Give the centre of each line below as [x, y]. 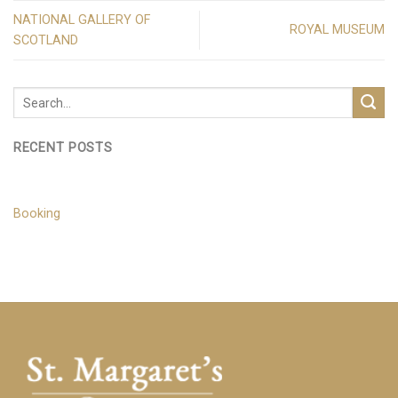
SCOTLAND [46, 40]
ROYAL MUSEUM [337, 30]
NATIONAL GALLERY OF [82, 20]
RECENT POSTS [63, 147]
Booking [37, 214]
